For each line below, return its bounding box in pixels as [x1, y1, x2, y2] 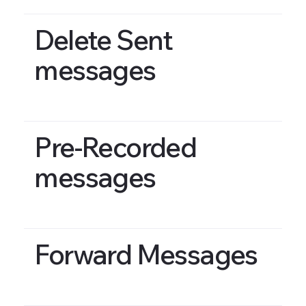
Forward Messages [34, 237, 258, 272]
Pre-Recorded [34, 129, 197, 164]
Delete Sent [34, 22, 173, 57]
